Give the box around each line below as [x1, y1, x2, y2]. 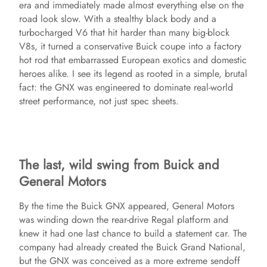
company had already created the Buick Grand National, [19, 240, 246, 254]
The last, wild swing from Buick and [19, 155, 219, 174]
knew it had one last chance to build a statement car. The [19, 226, 247, 240]
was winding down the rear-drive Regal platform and [19, 213, 228, 226]
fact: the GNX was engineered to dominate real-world [19, 80, 233, 94]
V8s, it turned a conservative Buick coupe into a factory [19, 39, 241, 53]
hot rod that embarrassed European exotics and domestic [19, 53, 247, 67]
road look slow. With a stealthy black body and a [19, 12, 216, 26]
